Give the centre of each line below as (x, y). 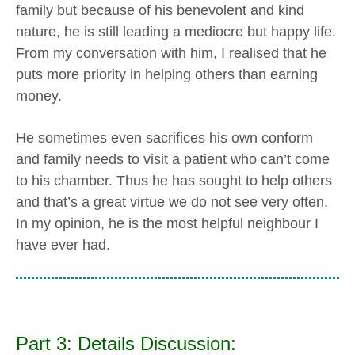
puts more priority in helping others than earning (167, 74)
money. (39, 95)
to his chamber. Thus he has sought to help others (174, 181)
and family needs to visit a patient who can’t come (173, 160)
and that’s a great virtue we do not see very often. (172, 202)
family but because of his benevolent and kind (160, 10)
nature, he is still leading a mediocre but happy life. (176, 31)
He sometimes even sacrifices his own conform (164, 138)
